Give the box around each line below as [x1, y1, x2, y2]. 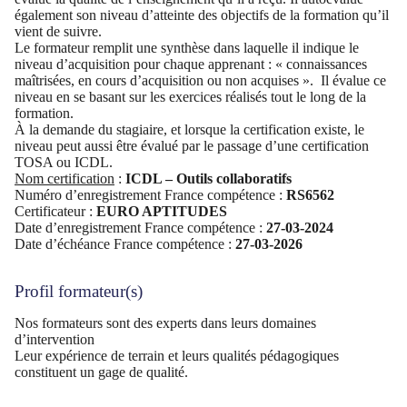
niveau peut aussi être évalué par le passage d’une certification [15, 137, 369, 154]
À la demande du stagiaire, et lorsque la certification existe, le [15, 121, 364, 137]
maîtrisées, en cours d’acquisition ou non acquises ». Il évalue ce [15, 72, 386, 88]
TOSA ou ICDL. [15, 154, 113, 170]
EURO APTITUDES [96, 203, 227, 219]
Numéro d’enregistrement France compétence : [15, 186, 286, 203]
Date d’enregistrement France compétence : [15, 219, 266, 235]
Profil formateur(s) [15, 281, 143, 301]
